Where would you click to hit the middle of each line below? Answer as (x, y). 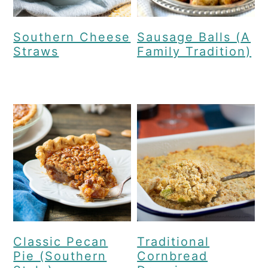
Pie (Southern (60, 256)
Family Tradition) (194, 51)
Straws (36, 51)
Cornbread (173, 256)
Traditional (173, 242)
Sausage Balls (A (194, 37)
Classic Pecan (61, 242)
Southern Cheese (72, 37)
